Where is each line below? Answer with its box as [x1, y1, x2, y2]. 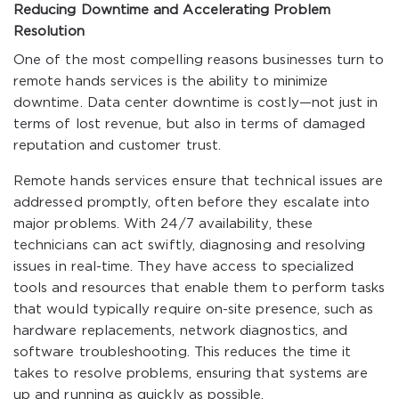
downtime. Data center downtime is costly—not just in [13, 97, 379, 109]
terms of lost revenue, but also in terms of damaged [13, 118, 366, 130]
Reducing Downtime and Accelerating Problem [13, 4, 330, 16]
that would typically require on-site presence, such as [13, 304, 374, 315]
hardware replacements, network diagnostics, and [13, 325, 348, 337]
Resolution [13, 26, 85, 37]
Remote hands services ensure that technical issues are [13, 175, 384, 187]
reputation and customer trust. [13, 140, 221, 151]
